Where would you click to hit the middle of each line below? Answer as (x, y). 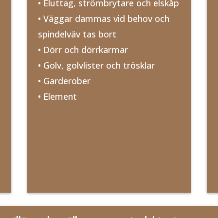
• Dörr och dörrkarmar (83, 49)
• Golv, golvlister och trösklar (96, 65)
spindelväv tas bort (77, 34)
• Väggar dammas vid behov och (103, 18)
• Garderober (64, 81)
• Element (57, 96)
